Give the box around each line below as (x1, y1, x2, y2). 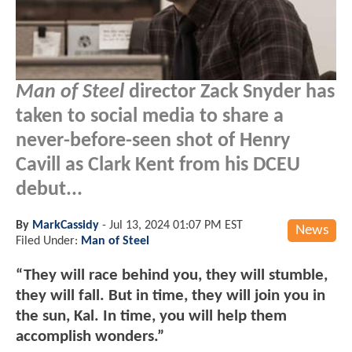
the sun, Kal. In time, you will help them (16, 307, 287, 324)
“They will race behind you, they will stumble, (16, 266, 328, 284)
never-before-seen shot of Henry (16, 130, 290, 151)
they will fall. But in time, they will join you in (16, 287, 325, 304)
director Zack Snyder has (124, 82, 335, 102)
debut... (16, 179, 82, 200)
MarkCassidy (32, 218, 99, 232)
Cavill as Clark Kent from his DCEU (16, 155, 300, 175)
